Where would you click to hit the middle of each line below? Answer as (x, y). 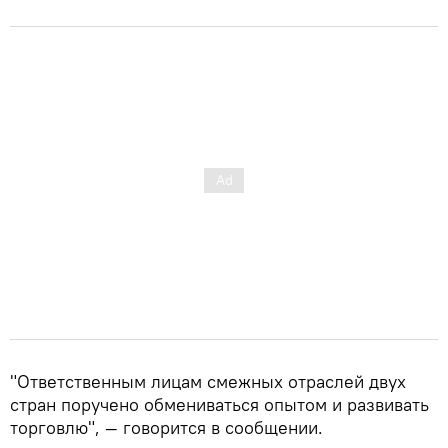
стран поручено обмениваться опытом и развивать (219, 404)
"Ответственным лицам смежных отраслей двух (208, 381)
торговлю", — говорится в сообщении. (166, 427)
